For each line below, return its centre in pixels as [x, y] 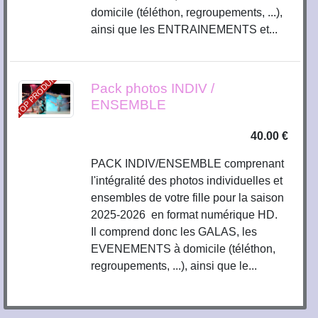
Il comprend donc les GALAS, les [174, 231]
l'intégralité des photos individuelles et [187, 180]
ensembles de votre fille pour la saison [188, 197]
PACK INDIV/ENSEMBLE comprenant [188, 163]
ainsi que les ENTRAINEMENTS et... [185, 29]
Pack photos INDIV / [153, 88]
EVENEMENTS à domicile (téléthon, [183, 248]
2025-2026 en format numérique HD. [187, 214]
